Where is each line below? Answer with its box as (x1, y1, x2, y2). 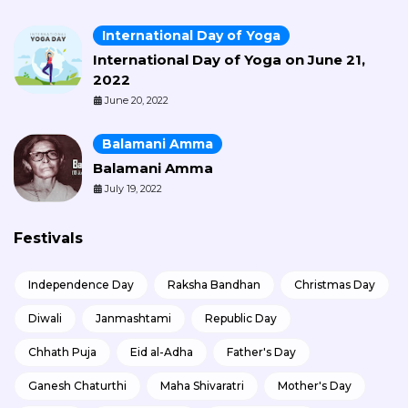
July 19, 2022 (105, 181, 162, 195)
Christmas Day (294, 277, 375, 291)
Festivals (14, 229, 83, 247)
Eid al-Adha (130, 344, 193, 359)
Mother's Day (278, 378, 352, 393)
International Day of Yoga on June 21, (93, 50, 365, 68)
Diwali (28, 311, 62, 325)
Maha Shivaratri (160, 378, 244, 393)
